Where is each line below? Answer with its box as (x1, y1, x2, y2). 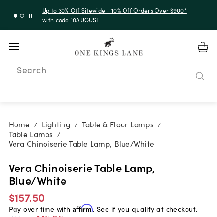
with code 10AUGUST (42, 15, 100, 24)
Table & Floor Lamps (81, 119, 154, 130)
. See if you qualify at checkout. (93, 203, 198, 214)
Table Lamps (8, 128, 53, 139)
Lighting (41, 119, 70, 130)
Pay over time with (8, 203, 73, 214)
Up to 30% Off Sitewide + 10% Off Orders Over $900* (42, 5, 187, 14)
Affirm (72, 203, 93, 212)
